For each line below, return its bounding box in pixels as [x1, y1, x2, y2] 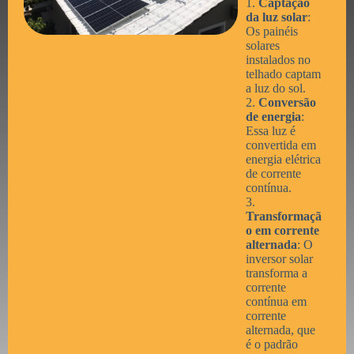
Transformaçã [245, 209, 322, 223]
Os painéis [245, 24, 298, 38]
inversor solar [245, 252, 313, 265]
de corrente [245, 167, 301, 180]
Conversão [258, 96, 316, 109]
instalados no [245, 53, 311, 66]
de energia [245, 110, 301, 123]
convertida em [245, 138, 316, 152]
